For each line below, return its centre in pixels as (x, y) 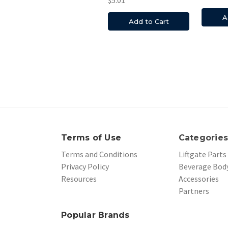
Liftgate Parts (202, 154)
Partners (194, 191)
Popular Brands (95, 215)
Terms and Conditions (99, 154)
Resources (79, 178)
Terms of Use (91, 137)
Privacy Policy (85, 166)
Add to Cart (149, 21)
